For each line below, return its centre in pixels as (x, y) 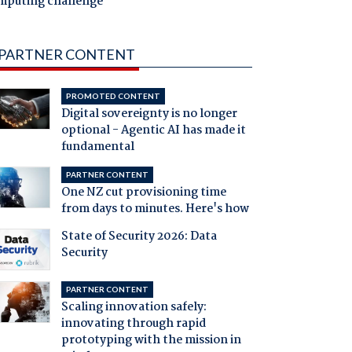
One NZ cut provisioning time (143, 193)
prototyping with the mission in (151, 341)
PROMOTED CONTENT (113, 96)
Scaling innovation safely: (134, 308)
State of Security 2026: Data (139, 237)
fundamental (97, 147)
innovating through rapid (133, 324)
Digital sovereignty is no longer (149, 114)
